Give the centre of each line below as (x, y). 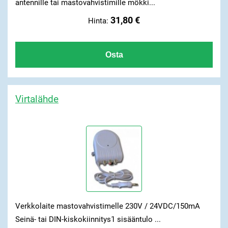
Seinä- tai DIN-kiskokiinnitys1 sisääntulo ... (88, 219)
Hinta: (99, 21)
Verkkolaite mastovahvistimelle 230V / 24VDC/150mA (107, 206)
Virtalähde (37, 99)
